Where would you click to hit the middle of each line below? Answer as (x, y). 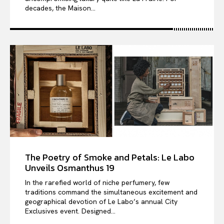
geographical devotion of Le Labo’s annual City (101, 201)
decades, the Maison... (60, 8)
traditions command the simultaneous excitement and (111, 192)
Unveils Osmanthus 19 (70, 167)
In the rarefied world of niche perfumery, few (97, 182)
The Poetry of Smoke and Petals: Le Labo (110, 157)
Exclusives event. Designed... (70, 211)
